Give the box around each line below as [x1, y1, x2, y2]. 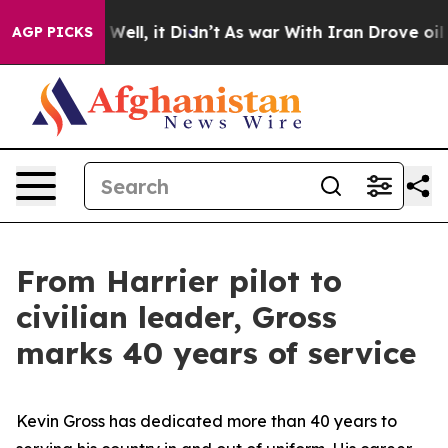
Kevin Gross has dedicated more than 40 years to [16, 411, 397, 431]
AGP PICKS [12, 23, 93, 41]
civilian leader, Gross [16, 298, 337, 336]
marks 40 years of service [16, 334, 416, 372]
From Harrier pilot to [16, 262, 342, 300]
